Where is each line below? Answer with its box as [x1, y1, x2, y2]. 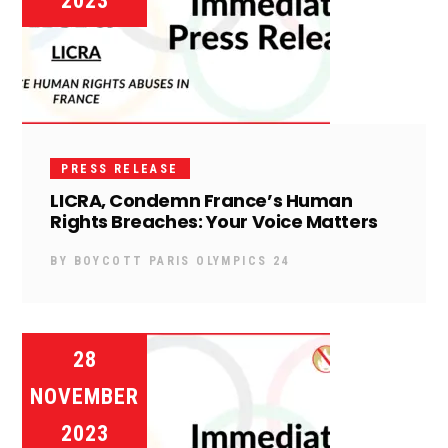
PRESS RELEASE [61, 161, 179, 176]
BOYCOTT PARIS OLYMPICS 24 [73, 253, 290, 268]
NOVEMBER [30, 383, 140, 409]
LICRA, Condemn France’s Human [50, 187, 353, 213]
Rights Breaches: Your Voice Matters [50, 208, 378, 234]
